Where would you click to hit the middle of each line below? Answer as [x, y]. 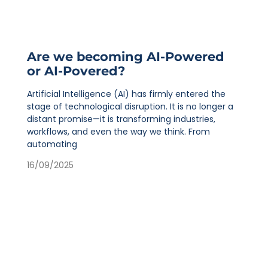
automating [52, 144]
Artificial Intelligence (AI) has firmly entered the [126, 94]
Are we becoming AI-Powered [125, 56]
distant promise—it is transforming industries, [121, 119]
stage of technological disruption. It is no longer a [130, 106]
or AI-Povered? [76, 71]
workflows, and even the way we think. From [118, 131]
